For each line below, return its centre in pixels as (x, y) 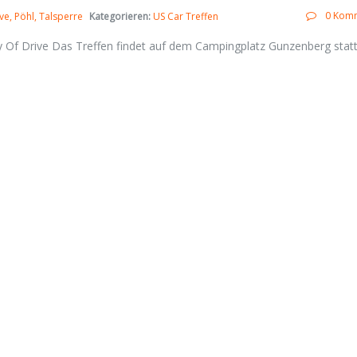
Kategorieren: (120, 16)
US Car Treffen (186, 16)
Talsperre (61, 16)
